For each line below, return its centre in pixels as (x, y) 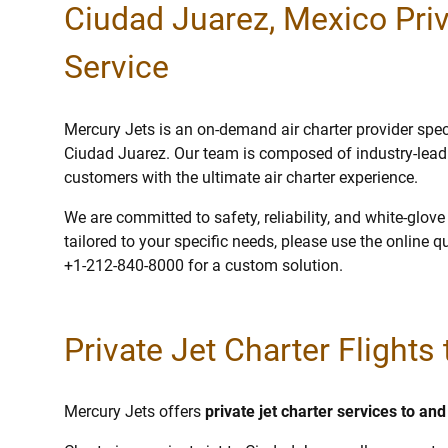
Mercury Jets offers (134, 412)
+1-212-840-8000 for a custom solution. (203, 265)
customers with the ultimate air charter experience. (241, 177)
